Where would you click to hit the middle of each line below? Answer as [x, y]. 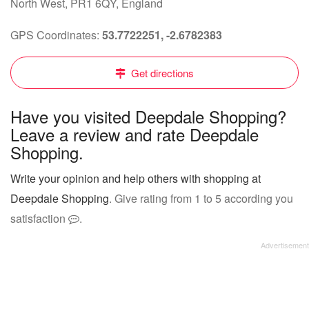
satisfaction [39, 218]
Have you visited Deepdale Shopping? [148, 116]
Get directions [161, 73]
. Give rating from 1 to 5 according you [201, 198]
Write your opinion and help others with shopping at [136, 178]
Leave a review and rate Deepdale [134, 134]
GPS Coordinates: [56, 35]
